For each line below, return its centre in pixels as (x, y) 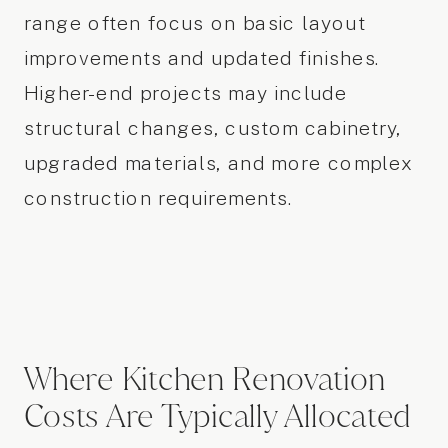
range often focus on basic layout (194, 23)
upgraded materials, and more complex (218, 163)
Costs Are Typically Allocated (217, 415)
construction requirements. (158, 198)
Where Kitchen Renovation (204, 378)
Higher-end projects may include (185, 93)
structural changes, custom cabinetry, (212, 128)
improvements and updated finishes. (202, 58)
